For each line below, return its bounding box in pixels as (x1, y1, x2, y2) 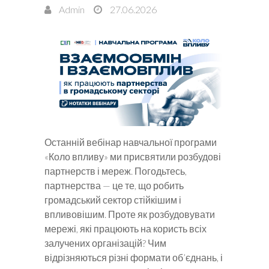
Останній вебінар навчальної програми (44, 136, 217, 148)
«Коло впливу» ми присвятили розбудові (44, 150, 221, 162)
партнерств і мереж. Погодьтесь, (44, 165, 187, 177)
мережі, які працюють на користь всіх (44, 222, 207, 234)
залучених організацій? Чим (44, 237, 166, 249)
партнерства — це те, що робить (44, 179, 184, 191)
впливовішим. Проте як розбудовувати (44, 208, 215, 220)
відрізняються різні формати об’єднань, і (44, 251, 223, 263)
